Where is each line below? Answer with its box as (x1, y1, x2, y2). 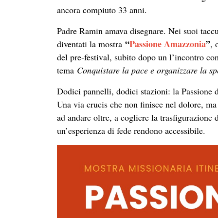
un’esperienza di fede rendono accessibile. (57, 125, 205, 136)
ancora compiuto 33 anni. (57, 4, 147, 16)
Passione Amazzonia (129, 37, 206, 50)
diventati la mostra (57, 38, 125, 50)
